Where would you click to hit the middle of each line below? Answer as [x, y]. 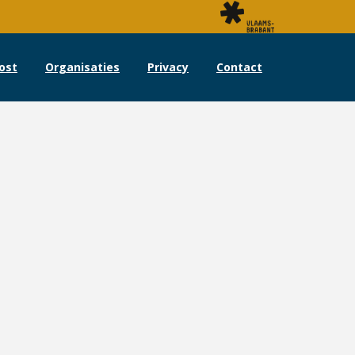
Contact [239, 67]
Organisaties [82, 67]
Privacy [168, 67]
